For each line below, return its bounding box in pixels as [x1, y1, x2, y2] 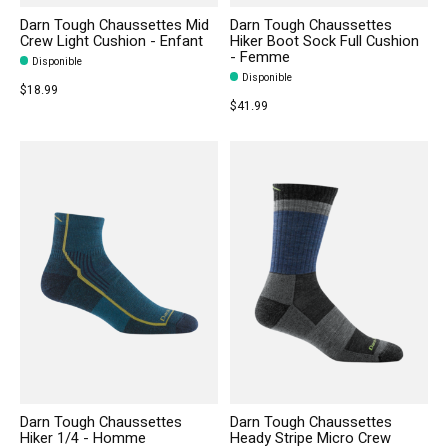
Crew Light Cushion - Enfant [20, 30, 203, 52]
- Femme [229, 46, 290, 68]
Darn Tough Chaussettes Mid [20, 14, 209, 36]
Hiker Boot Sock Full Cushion [229, 30, 419, 52]
